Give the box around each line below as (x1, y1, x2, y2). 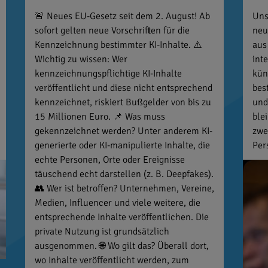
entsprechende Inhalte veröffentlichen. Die (34, 211, 209, 223)
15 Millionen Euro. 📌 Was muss (34, 110, 165, 123)
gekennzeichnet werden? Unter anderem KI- (34, 124, 212, 137)
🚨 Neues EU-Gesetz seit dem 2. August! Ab (34, 10, 210, 22)
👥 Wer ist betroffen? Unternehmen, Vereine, (34, 182, 214, 194)
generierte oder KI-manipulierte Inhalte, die (34, 139, 210, 151)
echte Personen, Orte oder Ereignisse (34, 153, 185, 166)
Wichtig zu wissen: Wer (34, 53, 127, 65)
